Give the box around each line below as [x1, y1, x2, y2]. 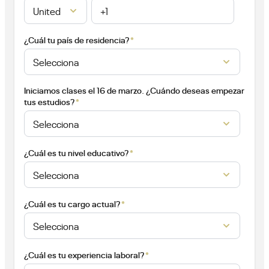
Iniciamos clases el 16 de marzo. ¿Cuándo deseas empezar [24, 83, 244, 95]
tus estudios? [24, 95, 74, 107]
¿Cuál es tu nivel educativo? [24, 146, 128, 158]
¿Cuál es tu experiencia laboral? [24, 248, 144, 260]
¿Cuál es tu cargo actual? [24, 197, 120, 209]
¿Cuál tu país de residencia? [24, 33, 129, 45]
